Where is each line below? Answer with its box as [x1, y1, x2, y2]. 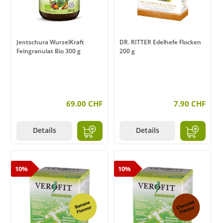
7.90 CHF [174, 99, 206, 109]
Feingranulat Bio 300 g [16, 47, 81, 56]
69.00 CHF [66, 99, 103, 109]
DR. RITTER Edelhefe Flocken [119, 38, 201, 47]
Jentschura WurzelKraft [16, 38, 84, 47]
